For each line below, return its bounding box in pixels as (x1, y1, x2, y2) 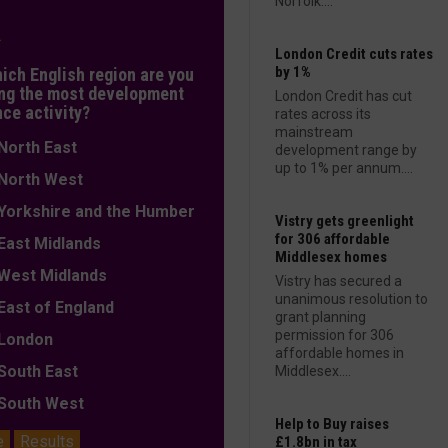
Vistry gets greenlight (275, 212, 414, 230)
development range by (275, 142, 417, 158)
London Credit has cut (275, 88, 412, 104)
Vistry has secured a (275, 273, 402, 289)
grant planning (275, 309, 366, 325)
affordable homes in (275, 345, 404, 361)
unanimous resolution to (275, 291, 428, 307)
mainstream (275, 124, 353, 140)
